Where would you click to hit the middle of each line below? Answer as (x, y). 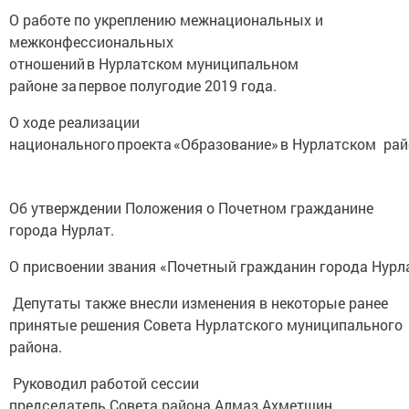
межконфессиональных (91, 42)
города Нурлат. (62, 230)
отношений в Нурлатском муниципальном (154, 63)
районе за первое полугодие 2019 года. (146, 85)
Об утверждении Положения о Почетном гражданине (191, 208)
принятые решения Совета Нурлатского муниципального (206, 325)
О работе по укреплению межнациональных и (166, 20)
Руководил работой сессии (104, 383)
